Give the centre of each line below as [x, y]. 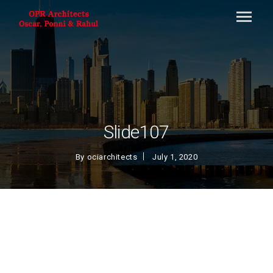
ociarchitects [112, 157]
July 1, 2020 [175, 157]
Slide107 [136, 132]
